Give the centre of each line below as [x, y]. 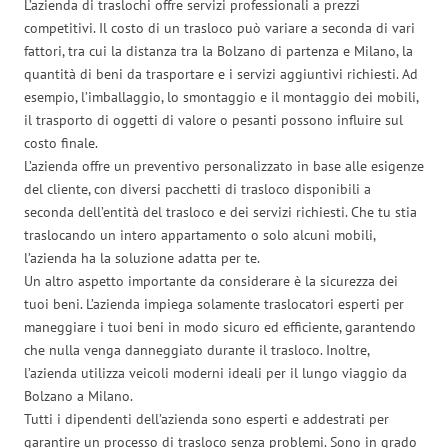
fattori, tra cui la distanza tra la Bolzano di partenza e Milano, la [218, 50]
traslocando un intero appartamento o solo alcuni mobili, [199, 234]
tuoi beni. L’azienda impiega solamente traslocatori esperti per [214, 303]
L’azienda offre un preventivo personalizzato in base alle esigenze [224, 165]
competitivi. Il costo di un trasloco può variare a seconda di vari [219, 27]
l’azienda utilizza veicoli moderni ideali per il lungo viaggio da [215, 372]
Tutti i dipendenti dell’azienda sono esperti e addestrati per [206, 418]
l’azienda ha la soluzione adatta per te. [142, 257]
